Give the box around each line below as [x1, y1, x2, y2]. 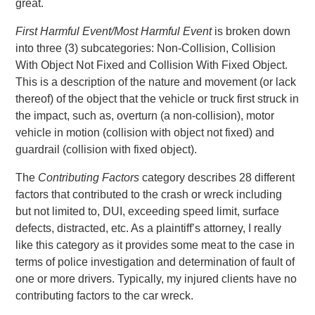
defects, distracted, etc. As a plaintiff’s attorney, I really [15, 221, 282, 234]
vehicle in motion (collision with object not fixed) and [15, 126, 275, 139]
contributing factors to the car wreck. [15, 289, 194, 302]
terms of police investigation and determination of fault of [15, 255, 295, 268]
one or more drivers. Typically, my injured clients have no [15, 272, 297, 285]
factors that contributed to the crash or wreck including [15, 188, 283, 200]
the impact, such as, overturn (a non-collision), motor [15, 109, 275, 122]
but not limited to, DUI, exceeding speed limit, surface [15, 205, 280, 217]
